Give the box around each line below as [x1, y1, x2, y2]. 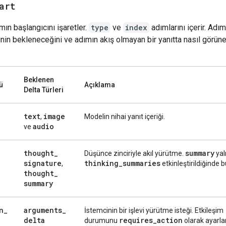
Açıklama [84, 80, 115, 89]
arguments [24, 205, 62, 215]
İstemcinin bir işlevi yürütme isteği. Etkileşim [84, 206, 223, 214]
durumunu [84, 216, 119, 224]
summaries [123, 158, 160, 168]
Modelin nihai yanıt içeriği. [84, 112, 165, 121]
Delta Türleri [24, 85, 64, 94]
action [157, 215, 183, 225]
